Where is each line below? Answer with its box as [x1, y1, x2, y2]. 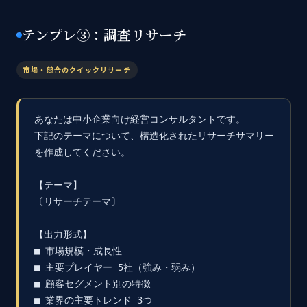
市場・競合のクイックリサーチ [23, 66, 131, 74]
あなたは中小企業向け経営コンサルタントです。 [34, 114, 245, 125]
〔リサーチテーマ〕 [34, 196, 121, 207]
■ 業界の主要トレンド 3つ [34, 295, 152, 306]
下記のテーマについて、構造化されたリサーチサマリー [34, 130, 274, 141]
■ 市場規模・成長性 [34, 245, 122, 256]
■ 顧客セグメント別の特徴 [34, 278, 151, 289]
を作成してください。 [34, 147, 130, 158]
